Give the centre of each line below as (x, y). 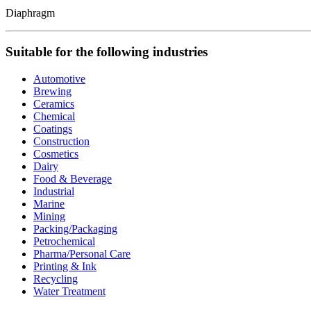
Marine (49, 203)
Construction (61, 141)
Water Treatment (69, 291)
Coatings (53, 128)
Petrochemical (64, 241)
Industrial (54, 191)
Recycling (56, 278)
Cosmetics (56, 153)
